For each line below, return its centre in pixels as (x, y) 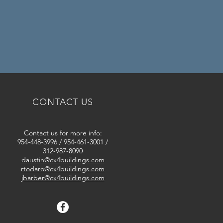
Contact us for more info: (63, 133)
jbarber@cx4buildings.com (63, 178)
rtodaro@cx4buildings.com (63, 169)
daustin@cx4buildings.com (63, 160)
